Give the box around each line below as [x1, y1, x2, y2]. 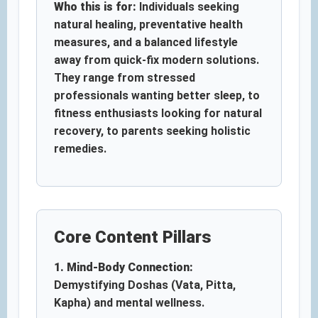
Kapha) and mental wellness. [54, 296, 204, 309]
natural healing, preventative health [54, 18, 243, 31]
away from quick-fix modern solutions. [54, 53, 259, 67]
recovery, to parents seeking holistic [54, 124, 251, 138]
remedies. [54, 142, 106, 155]
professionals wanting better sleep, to [54, 89, 260, 102]
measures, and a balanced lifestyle [54, 35, 238, 49]
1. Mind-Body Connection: [54, 261, 193, 274]
